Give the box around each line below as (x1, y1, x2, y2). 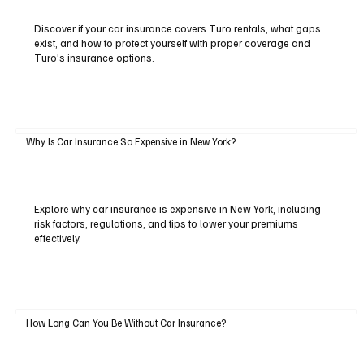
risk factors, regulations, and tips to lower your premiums (33, 217, 298, 231)
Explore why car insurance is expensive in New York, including (33, 202, 321, 216)
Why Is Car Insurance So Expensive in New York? (25, 135, 236, 149)
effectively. (33, 232, 81, 245)
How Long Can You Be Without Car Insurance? (25, 315, 226, 329)
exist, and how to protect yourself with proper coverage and (33, 37, 310, 50)
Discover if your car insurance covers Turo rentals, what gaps (33, 22, 321, 35)
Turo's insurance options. (33, 51, 154, 64)
